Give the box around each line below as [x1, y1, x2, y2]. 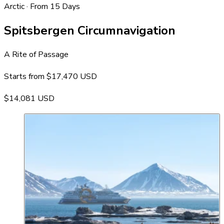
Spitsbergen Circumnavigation [4, 22, 175, 38]
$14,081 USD [4, 92, 54, 104]
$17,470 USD [46, 70, 97, 82]
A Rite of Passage [4, 48, 68, 60]
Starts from [4, 70, 46, 82]
